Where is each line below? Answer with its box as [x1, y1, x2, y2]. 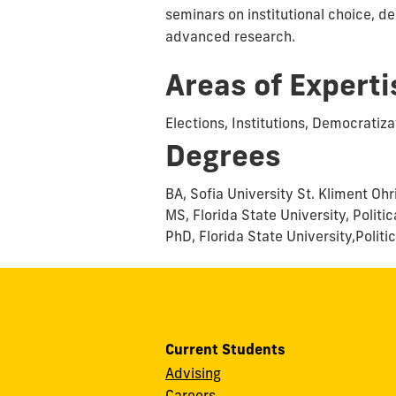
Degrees [165, 137, 281, 175]
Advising [165, 364, 221, 383]
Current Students [165, 340, 286, 359]
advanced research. [165, 27, 295, 45]
